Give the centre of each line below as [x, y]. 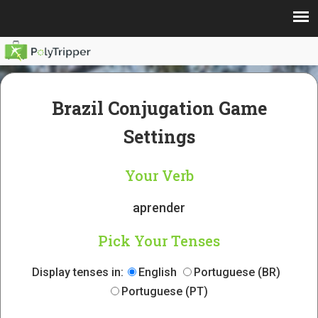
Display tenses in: [77, 272]
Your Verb [159, 175]
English [157, 272]
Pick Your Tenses [159, 241]
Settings [159, 137]
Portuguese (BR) [237, 272]
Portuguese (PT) [164, 291]
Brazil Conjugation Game [159, 108]
